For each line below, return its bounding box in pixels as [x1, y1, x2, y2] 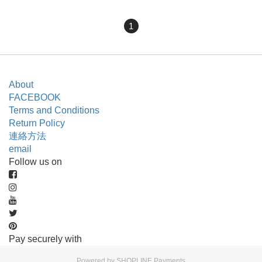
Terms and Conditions [9, 105, 99, 115]
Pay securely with [9, 234, 82, 244]
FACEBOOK [9, 92, 61, 102]
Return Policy [9, 118, 65, 128]
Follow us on [9, 157, 62, 167]
